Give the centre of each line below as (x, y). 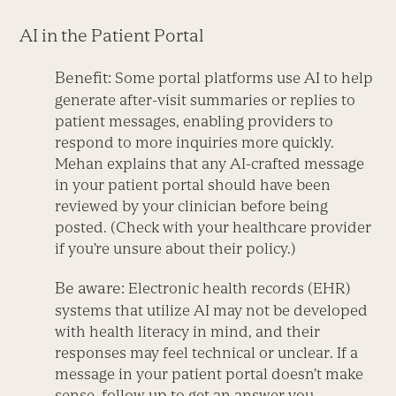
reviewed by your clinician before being (192, 206)
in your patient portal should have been (193, 185)
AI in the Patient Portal (112, 36)
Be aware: (90, 288)
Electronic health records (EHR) (238, 289)
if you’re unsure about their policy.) (176, 249)
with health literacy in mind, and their (188, 332)
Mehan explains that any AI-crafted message (210, 164)
